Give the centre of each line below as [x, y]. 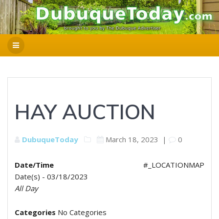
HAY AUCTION [85, 112]
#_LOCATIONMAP [174, 165]
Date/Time [34, 165]
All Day [26, 188]
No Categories [81, 212]
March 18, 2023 [132, 139]
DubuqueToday [50, 139]
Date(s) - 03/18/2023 [51, 176]
